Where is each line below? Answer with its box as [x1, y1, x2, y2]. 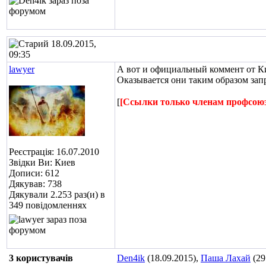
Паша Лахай [201, 253, 251, 263]
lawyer [9, 64, 34, 74]
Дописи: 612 [9, 168, 59, 178]
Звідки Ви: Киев [9, 157, 75, 167]
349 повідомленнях [9, 200, 87, 210]
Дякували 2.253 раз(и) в [9, 189, 105, 199]
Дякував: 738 [9, 179, 62, 189]
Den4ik [117, 253, 145, 263]
